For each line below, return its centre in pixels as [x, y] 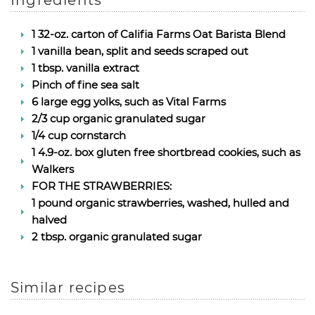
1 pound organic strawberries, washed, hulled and [160, 203]
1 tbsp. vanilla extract [85, 68]
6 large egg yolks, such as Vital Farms [129, 102]
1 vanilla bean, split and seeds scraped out [140, 51]
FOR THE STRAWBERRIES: [102, 186]
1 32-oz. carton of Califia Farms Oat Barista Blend [159, 34]
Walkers [53, 169]
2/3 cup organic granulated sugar [118, 118]
